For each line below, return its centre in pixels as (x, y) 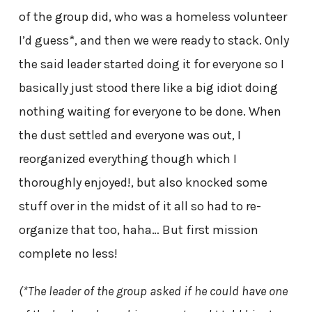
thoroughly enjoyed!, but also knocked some (143, 183)
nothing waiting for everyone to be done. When (150, 112)
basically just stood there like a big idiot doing (148, 88)
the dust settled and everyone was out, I (130, 135)
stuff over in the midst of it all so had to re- (140, 206)
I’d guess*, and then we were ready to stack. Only (154, 41)
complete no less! (68, 254)
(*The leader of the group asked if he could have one (153, 291)
